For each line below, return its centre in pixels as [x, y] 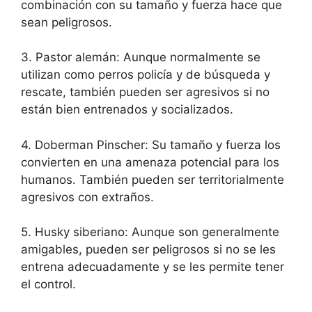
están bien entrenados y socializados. [127, 110]
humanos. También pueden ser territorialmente [153, 179]
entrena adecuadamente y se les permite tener [153, 267]
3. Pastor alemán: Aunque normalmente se [141, 57]
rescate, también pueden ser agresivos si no [145, 92]
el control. [48, 284]
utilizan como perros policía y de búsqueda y [146, 75]
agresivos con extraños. [87, 197]
